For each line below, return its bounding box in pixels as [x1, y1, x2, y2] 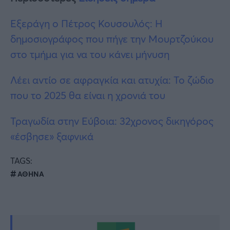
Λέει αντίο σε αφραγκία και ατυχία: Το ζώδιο [10, 73, 214, 87]
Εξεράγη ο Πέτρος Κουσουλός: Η [10, 16, 162, 31]
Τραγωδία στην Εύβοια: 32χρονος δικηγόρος [10, 114, 214, 128]
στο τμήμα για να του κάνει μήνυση [10, 47, 169, 62]
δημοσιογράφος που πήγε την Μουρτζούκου [10, 32, 214, 46]
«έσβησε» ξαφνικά [10, 129, 93, 144]
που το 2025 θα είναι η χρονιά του [10, 88, 165, 103]
